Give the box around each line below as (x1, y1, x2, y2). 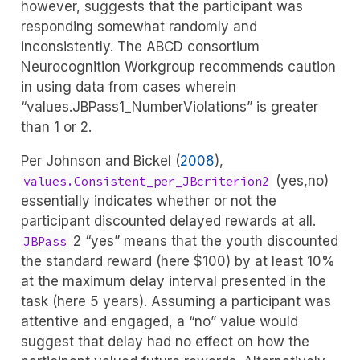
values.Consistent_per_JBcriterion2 (22, 174, 269, 190)
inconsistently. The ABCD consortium (20, 39, 260, 55)
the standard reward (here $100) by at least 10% (20, 253, 335, 270)
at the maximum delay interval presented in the (20, 273, 326, 290)
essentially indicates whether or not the (20, 193, 276, 210)
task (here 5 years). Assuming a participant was (20, 293, 331, 310)
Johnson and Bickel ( (45, 153, 180, 170)
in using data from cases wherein (20, 79, 236, 96)
